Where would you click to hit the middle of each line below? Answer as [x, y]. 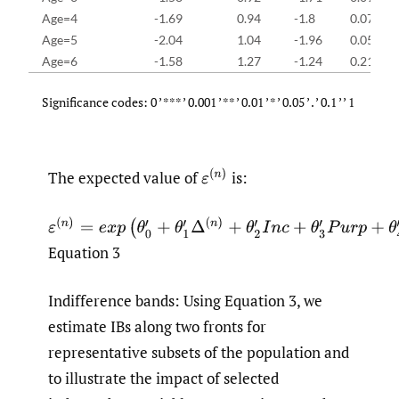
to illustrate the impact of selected [163, 379]
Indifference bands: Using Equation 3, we [185, 301]
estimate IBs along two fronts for [157, 327]
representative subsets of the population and [199, 353]
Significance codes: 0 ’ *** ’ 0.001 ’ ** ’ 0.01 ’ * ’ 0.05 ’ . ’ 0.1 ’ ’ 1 [198, 102]
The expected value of [125, 178]
